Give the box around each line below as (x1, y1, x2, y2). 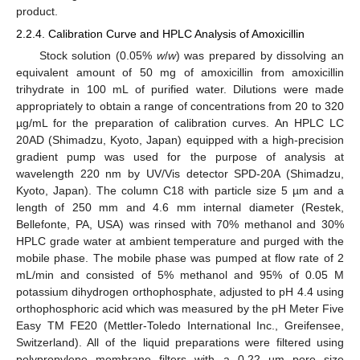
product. (16, 5, 58, 18)
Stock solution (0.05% (39, 49, 157, 63)
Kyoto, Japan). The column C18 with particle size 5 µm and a (16, 184, 344, 198)
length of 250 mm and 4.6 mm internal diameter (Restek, (16, 201, 344, 215)
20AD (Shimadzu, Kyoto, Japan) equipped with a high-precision (16, 133, 344, 147)
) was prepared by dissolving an (175, 49, 345, 63)
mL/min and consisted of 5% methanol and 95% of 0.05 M (16, 268, 344, 282)
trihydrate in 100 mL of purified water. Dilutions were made (16, 83, 344, 96)
